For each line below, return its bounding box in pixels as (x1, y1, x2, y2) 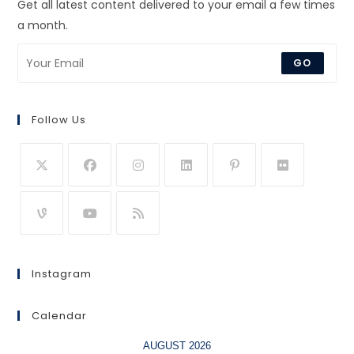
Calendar (32, 308, 88, 324)
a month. (17, 17, 69, 34)
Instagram (32, 266, 92, 282)
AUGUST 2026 (142, 340, 211, 352)
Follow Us (32, 112, 87, 128)
